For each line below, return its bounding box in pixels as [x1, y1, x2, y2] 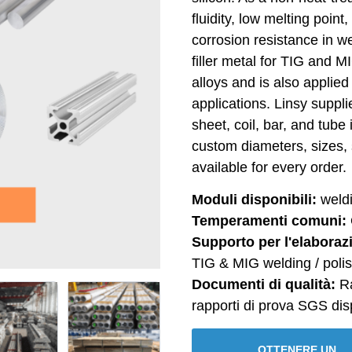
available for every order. [192, 159, 346, 175]
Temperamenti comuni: [192, 213, 346, 229]
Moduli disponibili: [192, 192, 317, 208]
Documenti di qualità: [192, 277, 335, 293]
